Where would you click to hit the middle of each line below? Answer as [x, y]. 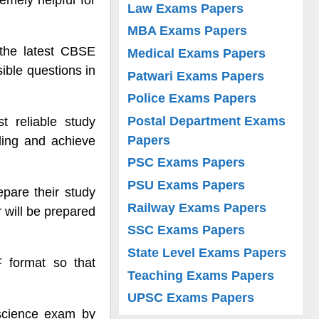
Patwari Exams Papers [196, 76]
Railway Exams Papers [197, 208]
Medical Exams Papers [197, 53]
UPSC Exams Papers [191, 298]
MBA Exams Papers [188, 31]
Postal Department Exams [207, 121]
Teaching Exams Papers [201, 275]
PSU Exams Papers [187, 185]
